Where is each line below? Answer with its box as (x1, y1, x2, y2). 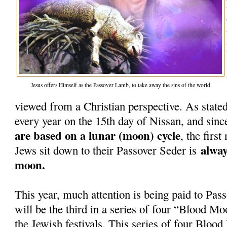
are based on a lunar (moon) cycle (15, 126, 181, 144)
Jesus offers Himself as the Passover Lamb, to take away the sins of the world (31, 81, 211, 89)
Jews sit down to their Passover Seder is (15, 142, 201, 158)
